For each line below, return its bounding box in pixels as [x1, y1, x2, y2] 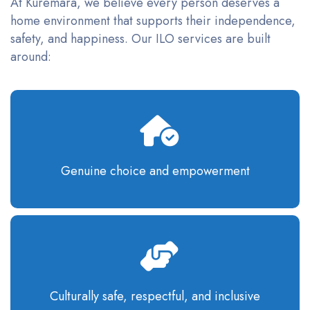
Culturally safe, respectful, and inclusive [50, 287, 260, 306]
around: [10, 48, 51, 66]
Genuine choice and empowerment [60, 162, 250, 181]
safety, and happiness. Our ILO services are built [10, 30, 271, 48]
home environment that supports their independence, [10, 12, 295, 30]
